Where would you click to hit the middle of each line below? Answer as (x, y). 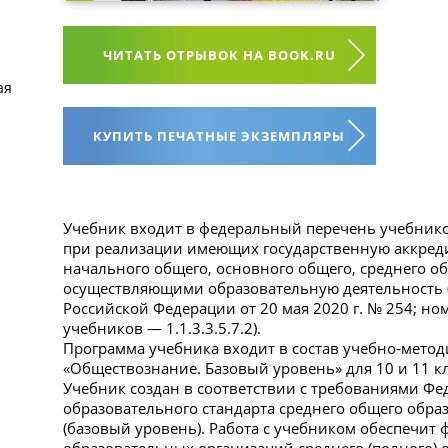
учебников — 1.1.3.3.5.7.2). (161, 327)
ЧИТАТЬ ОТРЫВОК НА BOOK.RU (219, 54)
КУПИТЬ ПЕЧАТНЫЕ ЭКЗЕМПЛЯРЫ (219, 135)
